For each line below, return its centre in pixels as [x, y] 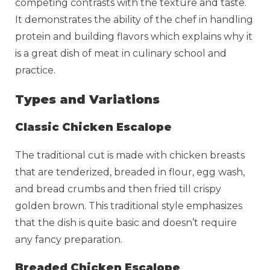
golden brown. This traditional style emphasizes [129, 206]
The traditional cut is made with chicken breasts [130, 155]
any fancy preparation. [70, 239]
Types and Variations [87, 99]
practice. [36, 70]
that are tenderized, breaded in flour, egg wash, [130, 172]
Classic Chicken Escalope [93, 127]
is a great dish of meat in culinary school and [121, 53]
